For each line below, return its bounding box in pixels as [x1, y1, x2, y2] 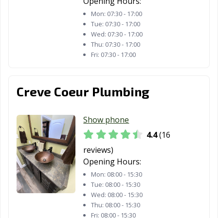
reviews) [83, 145, 114, 156]
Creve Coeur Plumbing [17, 83, 149, 99]
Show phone [83, 114, 129, 125]
